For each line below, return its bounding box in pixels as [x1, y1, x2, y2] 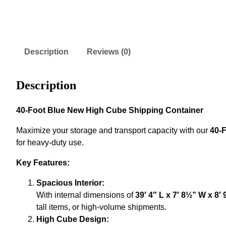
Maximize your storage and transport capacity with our [16, 126, 210, 135]
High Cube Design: [36, 214, 109, 223]
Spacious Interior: [36, 178, 104, 187]
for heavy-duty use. [16, 138, 84, 147]
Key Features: [16, 158, 70, 167]
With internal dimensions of [36, 190, 135, 199]
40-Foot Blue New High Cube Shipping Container [16, 105, 203, 115]
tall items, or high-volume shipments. [36, 202, 166, 211]
